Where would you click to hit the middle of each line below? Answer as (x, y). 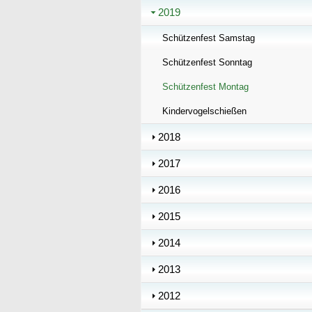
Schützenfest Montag (205, 87)
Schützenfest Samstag (209, 38)
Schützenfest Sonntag (207, 62)
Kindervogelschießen (204, 111)
